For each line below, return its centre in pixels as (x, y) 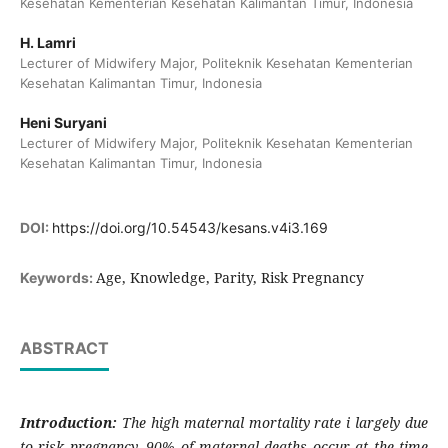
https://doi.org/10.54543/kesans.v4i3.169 (189, 228)
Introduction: (70, 423)
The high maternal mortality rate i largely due (275, 423)
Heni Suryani (63, 123)
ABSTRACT (64, 348)
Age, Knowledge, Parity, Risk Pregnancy (229, 278)
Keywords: (57, 278)
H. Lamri (47, 42)
